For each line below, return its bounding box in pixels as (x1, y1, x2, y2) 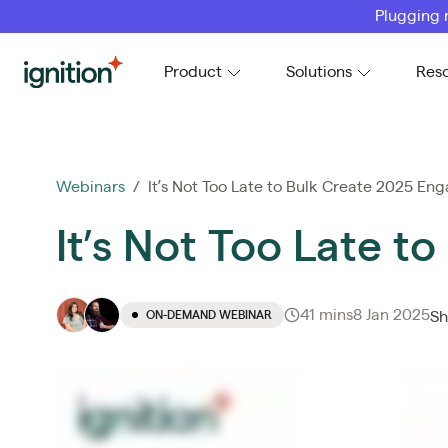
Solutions (286, 63, 352, 80)
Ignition (23, 59, 78, 76)
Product (164, 63, 222, 80)
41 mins (300, 306, 353, 323)
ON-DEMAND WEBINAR (146, 308, 272, 321)
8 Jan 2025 (353, 306, 430, 323)
